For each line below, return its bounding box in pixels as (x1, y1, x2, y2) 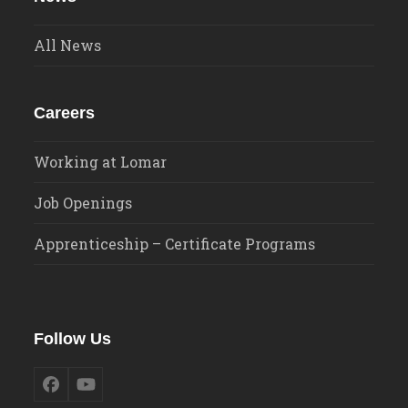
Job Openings (34, 192, 133, 212)
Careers (34, 103, 96, 122)
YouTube (84, 380, 156, 403)
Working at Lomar (34, 151, 168, 171)
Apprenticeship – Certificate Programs (34, 233, 316, 253)
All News (34, 35, 102, 55)
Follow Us (34, 329, 112, 348)
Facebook (49, 380, 126, 403)
